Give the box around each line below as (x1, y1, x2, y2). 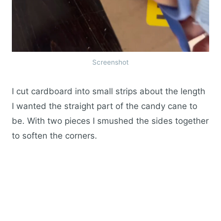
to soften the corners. (12, 131, 97, 141)
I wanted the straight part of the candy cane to (12, 101, 197, 111)
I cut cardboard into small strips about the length (12, 86, 205, 96)
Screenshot (92, 58, 129, 66)
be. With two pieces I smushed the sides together (12, 116, 209, 126)
